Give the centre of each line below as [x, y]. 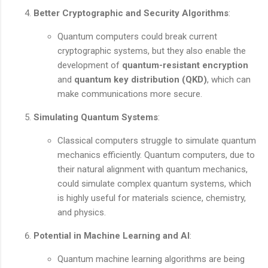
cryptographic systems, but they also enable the [152, 51]
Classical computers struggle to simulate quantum [157, 140]
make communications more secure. [130, 94]
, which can [229, 79]
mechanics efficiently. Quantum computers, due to [156, 155]
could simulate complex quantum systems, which [154, 183]
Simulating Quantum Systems [96, 117]
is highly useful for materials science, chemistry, [152, 198]
